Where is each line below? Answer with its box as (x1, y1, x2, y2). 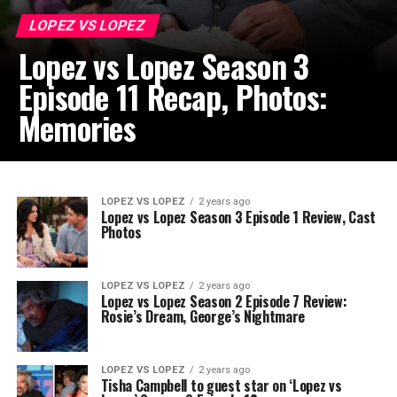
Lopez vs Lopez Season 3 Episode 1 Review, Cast (100, 206, 376, 228)
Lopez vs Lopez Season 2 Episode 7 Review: (100, 290, 347, 312)
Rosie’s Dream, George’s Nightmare (100, 305, 306, 327)
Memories (18, 104, 136, 151)
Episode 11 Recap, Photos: (18, 73, 328, 120)
